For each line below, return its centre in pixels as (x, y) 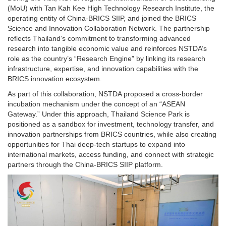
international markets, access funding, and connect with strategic (111, 154)
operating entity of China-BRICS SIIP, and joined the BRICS (102, 18)
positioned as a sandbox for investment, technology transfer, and (111, 124)
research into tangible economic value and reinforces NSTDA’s (107, 48)
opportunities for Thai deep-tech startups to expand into (96, 144)
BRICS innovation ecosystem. (55, 78)
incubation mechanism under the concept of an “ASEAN (96, 104)
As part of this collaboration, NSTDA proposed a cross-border (105, 94)
